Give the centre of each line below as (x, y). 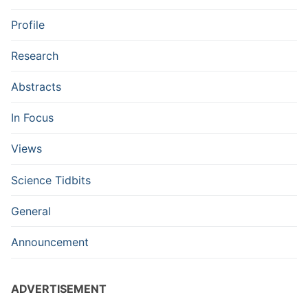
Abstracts (36, 87)
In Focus (32, 118)
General (31, 211)
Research (35, 55)
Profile (28, 24)
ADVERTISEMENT (59, 288)
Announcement (50, 242)
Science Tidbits (51, 180)
